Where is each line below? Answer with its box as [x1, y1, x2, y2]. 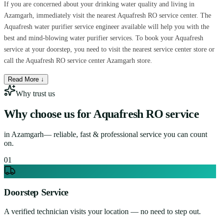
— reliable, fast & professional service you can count [44, 130, 207, 138]
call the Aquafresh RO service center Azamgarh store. [4, 56, 152, 64]
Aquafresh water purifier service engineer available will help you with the [4, 23, 209, 30]
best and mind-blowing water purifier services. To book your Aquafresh [4, 34, 203, 42]
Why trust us [16, 89, 55, 98]
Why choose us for [4, 107, 91, 120]
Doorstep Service [4, 187, 69, 198]
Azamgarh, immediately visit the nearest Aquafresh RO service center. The [4, 11, 211, 19]
